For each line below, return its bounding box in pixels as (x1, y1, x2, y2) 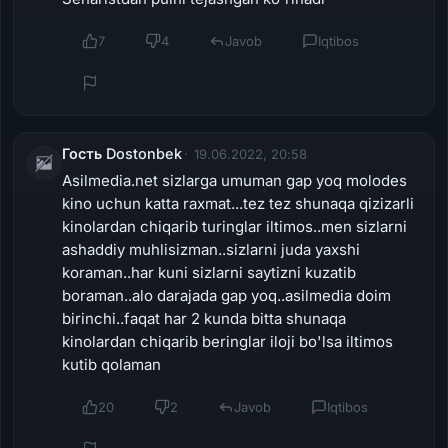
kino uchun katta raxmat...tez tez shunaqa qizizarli (62, 193, 414, 213)
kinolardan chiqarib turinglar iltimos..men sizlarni (62, 216, 407, 236)
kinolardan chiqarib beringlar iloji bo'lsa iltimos (62, 331, 393, 351)
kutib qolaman (62, 354, 161, 374)
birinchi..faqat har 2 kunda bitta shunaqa (62, 308, 346, 328)
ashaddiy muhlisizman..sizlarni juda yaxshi (62, 239, 360, 259)
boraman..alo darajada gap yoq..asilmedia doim (62, 285, 391, 305)
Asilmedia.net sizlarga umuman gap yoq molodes (62, 170, 407, 190)
